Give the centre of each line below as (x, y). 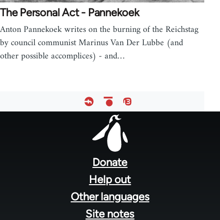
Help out (110, 179)
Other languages (110, 196)
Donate (110, 162)
